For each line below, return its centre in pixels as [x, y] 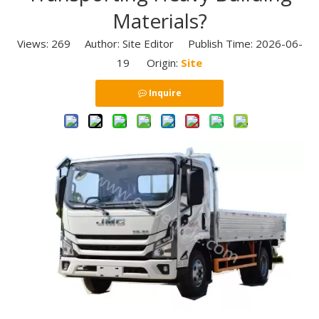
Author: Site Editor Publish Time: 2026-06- [186, 43]
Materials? [159, 21]
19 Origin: [149, 63]
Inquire [165, 93]
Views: [34, 43]
